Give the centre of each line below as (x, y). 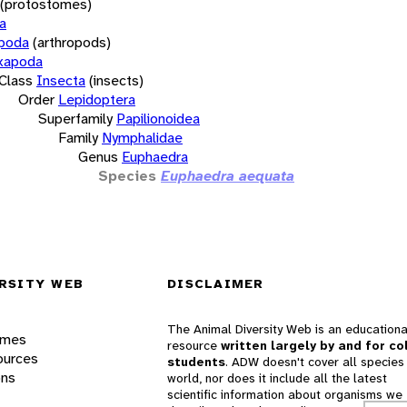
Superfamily (75, 118)
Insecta (61, 80)
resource (194, 346)
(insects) (116, 80)
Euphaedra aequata (228, 175)
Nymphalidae (142, 137)
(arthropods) (72, 42)
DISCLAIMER (216, 284)
